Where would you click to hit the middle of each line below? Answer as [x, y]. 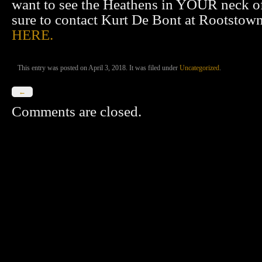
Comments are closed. [77, 111]
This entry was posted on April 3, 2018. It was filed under [99, 68]
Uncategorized [199, 68]
